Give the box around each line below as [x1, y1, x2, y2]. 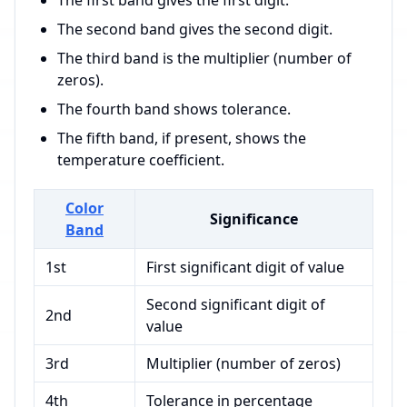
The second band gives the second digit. [57, 19, 333, 40]
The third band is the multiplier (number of [57, 48, 352, 69]
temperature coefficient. [57, 150, 224, 171]
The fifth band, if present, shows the [57, 128, 306, 149]
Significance [210, 209, 298, 230]
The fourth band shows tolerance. [57, 99, 291, 120]
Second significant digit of [146, 294, 325, 315]
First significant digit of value [146, 257, 344, 278]
